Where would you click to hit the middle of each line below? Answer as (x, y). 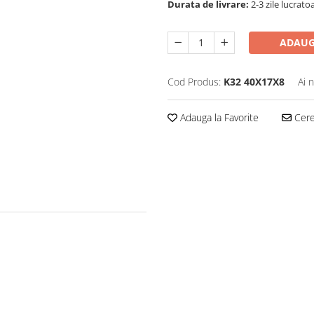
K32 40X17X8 (254, 82)
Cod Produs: (194, 82)
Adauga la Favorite (218, 117)
